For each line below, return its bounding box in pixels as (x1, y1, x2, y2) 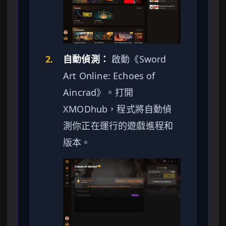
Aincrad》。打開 (63, 86, 133, 98)
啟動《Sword (108, 52, 166, 65)
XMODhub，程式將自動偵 (63, 102, 172, 115)
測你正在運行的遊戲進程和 (63, 119, 174, 132)
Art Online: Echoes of (63, 69, 155, 82)
